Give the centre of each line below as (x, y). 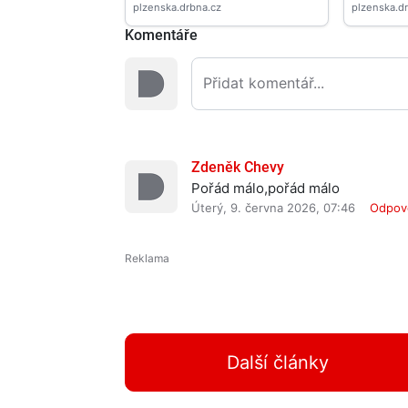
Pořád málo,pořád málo (265, 189)
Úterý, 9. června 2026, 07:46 (273, 208)
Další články (278, 363)
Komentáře (161, 36)
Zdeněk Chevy (238, 168)
